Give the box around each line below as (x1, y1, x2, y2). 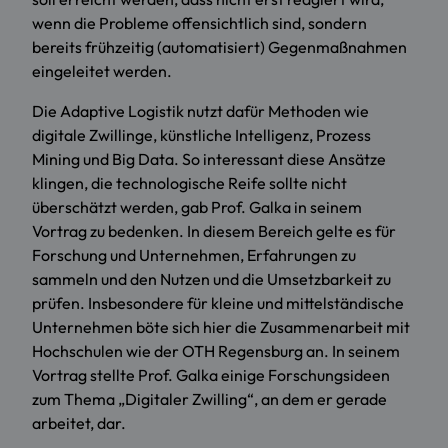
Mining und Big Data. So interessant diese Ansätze (32, 149, 386, 170)
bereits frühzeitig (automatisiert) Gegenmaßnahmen (32, 37, 407, 58)
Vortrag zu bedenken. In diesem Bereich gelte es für (32, 221, 396, 242)
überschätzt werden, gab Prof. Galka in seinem (32, 197, 362, 218)
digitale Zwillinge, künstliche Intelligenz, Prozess (32, 125, 371, 146)
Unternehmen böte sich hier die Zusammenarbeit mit (32, 317, 410, 338)
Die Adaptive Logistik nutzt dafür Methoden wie (32, 101, 369, 122)
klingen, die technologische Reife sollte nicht (32, 173, 347, 194)
